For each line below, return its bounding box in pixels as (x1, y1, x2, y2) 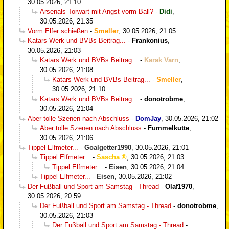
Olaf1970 (165, 182, 192, 190)
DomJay (135, 114, 161, 122)
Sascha (97, 153, 120, 161)
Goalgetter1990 (84, 143, 131, 151)
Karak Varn (144, 56, 178, 64)
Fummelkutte (148, 124, 189, 132)
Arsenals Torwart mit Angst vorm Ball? (40, 7, 153, 15)
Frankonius (132, 36, 168, 44)
